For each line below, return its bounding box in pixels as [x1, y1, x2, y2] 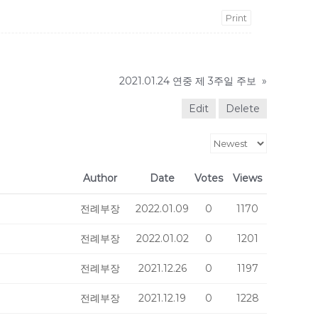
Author [83, 172, 117, 185]
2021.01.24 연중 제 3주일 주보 [119, 75, 256, 87]
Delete [226, 102, 260, 115]
